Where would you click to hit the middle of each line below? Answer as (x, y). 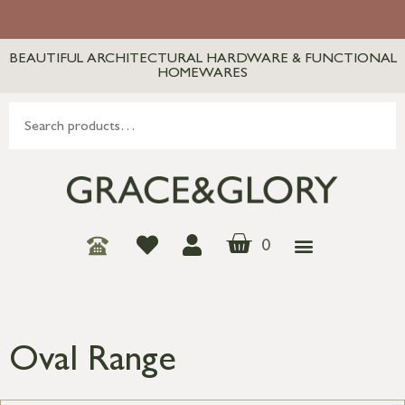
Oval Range (93, 364)
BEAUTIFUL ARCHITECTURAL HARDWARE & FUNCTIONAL (202, 60)
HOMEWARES (202, 74)
